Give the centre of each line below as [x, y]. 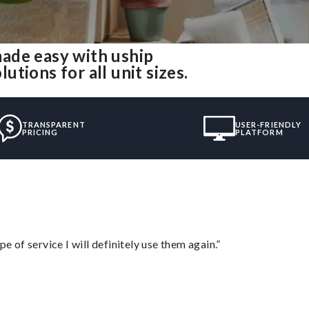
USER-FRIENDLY [268, 124]
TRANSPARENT [53, 124]
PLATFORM [259, 132]
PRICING [40, 132]
